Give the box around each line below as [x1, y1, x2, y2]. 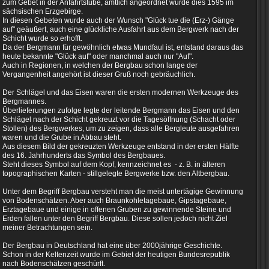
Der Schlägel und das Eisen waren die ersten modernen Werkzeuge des [2, 88, 238, 97]
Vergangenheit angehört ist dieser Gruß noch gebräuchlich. [2, 70, 195, 79]
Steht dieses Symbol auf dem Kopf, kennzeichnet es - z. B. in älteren [2, 160, 225, 169]
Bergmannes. [2, 97, 46, 106]
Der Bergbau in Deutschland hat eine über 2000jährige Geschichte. [2, 241, 222, 250]
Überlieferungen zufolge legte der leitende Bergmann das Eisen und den [2, 106, 240, 115]
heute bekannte [2, 52, 55, 61]
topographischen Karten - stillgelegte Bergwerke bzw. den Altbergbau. [2, 169, 229, 178]
